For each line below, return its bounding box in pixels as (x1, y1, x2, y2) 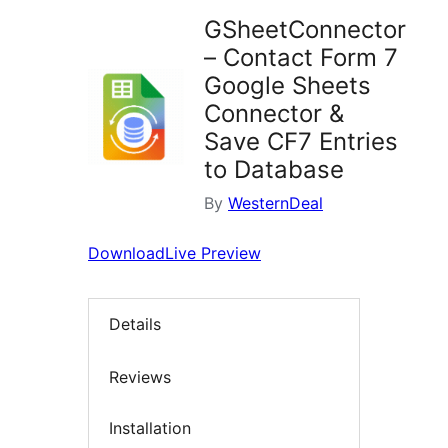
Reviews (109, 366, 171, 387)
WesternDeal (228, 193, 323, 214)
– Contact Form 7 (204, 43, 398, 73)
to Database (204, 155, 344, 185)
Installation (109, 418, 191, 439)
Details (109, 314, 161, 335)
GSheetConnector (204, 15, 406, 45)
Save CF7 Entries (204, 127, 398, 157)
